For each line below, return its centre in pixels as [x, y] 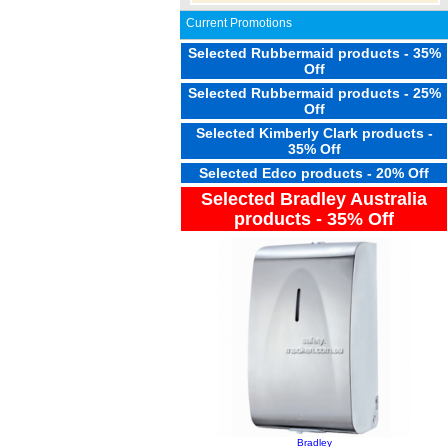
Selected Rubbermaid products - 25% [314, 93]
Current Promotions [239, 23]
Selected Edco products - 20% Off [314, 173]
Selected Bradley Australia [314, 199]
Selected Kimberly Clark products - [314, 133]
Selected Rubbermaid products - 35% [314, 53]
